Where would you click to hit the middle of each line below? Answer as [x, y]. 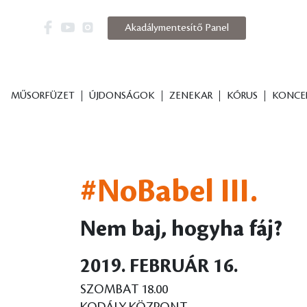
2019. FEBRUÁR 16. [159, 267]
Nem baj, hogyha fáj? [181, 229]
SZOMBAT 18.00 [124, 289]
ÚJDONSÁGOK [122, 96]
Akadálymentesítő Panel [177, 28]
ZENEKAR [191, 96]
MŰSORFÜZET [42, 96]
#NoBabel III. [169, 192]
